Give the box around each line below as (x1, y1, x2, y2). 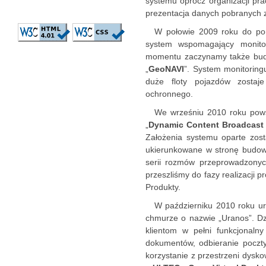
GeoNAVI (148, 64, 184, 74)
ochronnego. (145, 89, 193, 99)
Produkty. (145, 182, 180, 192)
